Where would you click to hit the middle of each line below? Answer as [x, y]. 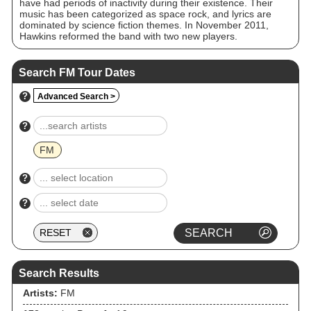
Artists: [40, 293]
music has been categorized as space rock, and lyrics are [145, 14]
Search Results [59, 273]
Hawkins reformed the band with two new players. [128, 36]
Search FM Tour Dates [77, 73]
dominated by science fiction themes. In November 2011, [144, 25]
